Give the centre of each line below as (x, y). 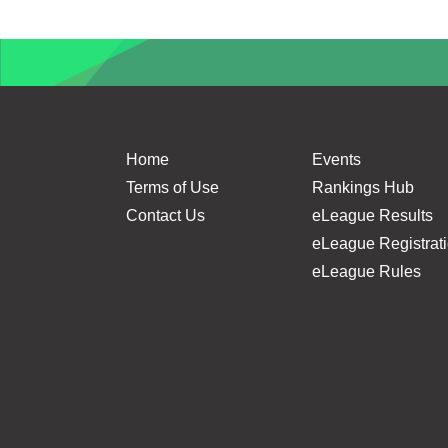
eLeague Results (372, 215)
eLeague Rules (366, 271)
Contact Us (165, 215)
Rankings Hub (363, 187)
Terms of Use (172, 187)
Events (336, 159)
